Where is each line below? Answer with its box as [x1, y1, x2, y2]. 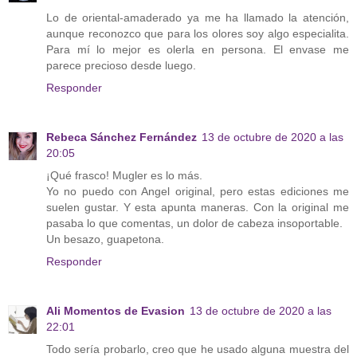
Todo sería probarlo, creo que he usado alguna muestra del [46, 342, 349, 355]
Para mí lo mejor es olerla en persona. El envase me [46, 42, 349, 56]
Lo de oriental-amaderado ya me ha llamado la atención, [46, 10, 349, 24]
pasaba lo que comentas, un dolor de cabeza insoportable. [46, 216, 343, 229]
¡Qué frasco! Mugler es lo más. [46, 168, 202, 182]
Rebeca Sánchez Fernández [46, 130, 197, 143]
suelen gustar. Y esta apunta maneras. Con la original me [46, 200, 349, 214]
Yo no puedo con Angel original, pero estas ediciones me [46, 184, 349, 198]
